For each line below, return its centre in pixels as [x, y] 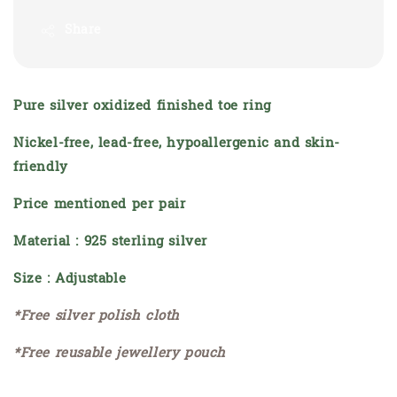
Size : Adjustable [70, 280]
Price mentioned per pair [100, 205]
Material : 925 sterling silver [110, 242]
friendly [41, 168]
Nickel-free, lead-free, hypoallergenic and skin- [177, 144]
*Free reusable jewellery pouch [122, 354]
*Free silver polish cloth [97, 317]
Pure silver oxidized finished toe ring [142, 107]
